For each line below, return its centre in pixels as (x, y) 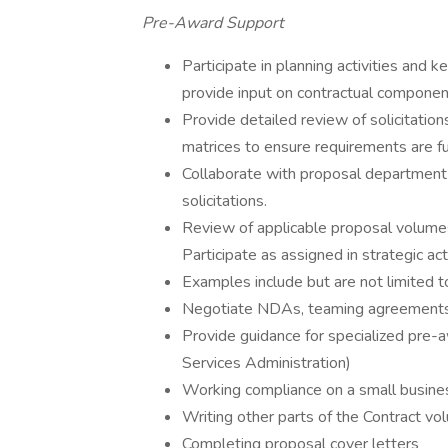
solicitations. (224, 201)
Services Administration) (266, 363)
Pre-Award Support (213, 23)
